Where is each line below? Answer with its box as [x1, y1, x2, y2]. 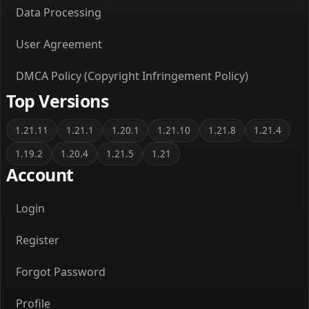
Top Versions [6, 89, 109, 113]
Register [16, 232, 59, 248]
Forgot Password [16, 263, 106, 279]
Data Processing [16, 5, 101, 21]
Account [6, 163, 74, 187]
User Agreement [16, 37, 102, 52]
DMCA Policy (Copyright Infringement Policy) [16, 68, 248, 84]
